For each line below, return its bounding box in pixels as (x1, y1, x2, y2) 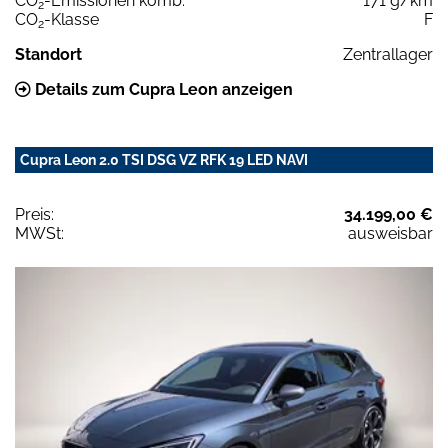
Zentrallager (343, 44, 433, 64)
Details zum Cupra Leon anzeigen (31, 79, 293, 99)
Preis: (15, 204, 54, 224)
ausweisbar (348, 223, 433, 243)
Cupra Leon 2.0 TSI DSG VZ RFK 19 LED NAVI (20, 151, 308, 168)
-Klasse (44, 9, 99, 29)
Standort (15, 44, 82, 64)
